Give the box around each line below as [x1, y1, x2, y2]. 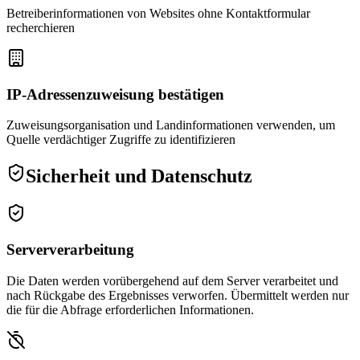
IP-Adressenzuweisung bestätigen [6, 85, 224, 103]
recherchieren [6, 21, 75, 35]
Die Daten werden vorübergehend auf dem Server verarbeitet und [6, 273, 338, 288]
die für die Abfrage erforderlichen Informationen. [6, 302, 254, 317]
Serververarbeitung [6, 241, 134, 258]
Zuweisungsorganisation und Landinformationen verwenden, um [6, 118, 335, 133]
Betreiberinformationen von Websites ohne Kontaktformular [6, 6, 310, 21]
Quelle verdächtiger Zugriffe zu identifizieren [6, 133, 235, 147]
